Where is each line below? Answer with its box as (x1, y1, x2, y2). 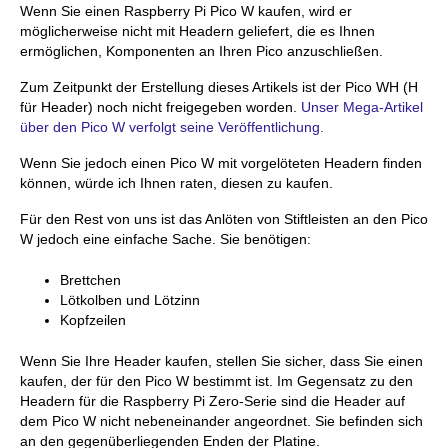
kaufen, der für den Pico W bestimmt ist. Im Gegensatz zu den (20, 373, 413, 390)
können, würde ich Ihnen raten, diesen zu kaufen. (20, 175, 333, 192)
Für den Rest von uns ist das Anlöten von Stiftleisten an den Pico (20, 211, 428, 228)
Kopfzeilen (60, 312, 126, 329)
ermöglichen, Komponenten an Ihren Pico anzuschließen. (20, 43, 383, 60)
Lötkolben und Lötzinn (60, 292, 200, 309)
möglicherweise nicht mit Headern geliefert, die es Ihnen (20, 23, 375, 40)
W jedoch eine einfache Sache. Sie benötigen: (20, 231, 311, 248)
